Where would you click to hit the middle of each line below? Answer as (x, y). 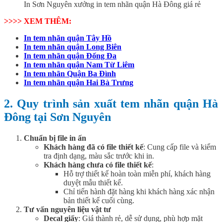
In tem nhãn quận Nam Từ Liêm (79, 65)
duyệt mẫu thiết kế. (93, 182)
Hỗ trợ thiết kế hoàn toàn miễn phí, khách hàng (137, 173)
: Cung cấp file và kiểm (180, 147)
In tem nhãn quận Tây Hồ (68, 38)
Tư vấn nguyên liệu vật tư (67, 209)
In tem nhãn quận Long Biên (73, 47)
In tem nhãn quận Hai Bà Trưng (79, 83)
